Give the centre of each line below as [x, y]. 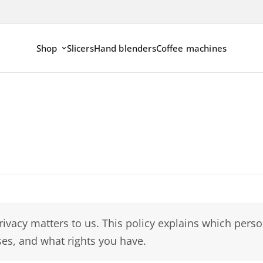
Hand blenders [125, 48]
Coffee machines [191, 48]
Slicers [80, 48]
